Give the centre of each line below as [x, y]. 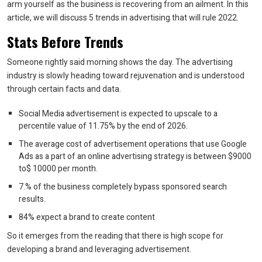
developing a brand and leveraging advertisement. [99, 249]
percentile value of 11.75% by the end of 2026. [103, 126]
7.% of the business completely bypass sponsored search [123, 187]
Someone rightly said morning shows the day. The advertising [120, 62]
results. [32, 199]
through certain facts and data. [64, 89]
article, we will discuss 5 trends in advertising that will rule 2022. [123, 17]
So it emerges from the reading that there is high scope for [115, 235]
